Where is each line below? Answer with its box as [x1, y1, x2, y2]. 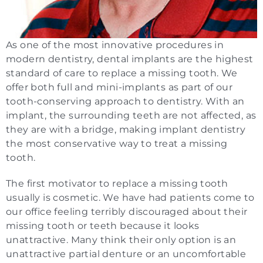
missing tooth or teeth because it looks [6, 220, 200, 232]
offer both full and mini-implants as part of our [6, 82, 233, 93]
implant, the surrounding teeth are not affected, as [6, 110, 257, 122]
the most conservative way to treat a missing [6, 138, 228, 150]
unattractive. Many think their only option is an [6, 234, 237, 246]
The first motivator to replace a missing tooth [6, 178, 228, 190]
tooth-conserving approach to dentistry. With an [6, 96, 245, 107]
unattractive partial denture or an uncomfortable [6, 248, 247, 260]
